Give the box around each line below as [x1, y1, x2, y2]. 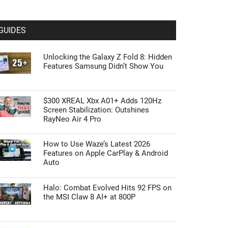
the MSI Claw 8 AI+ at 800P [43, 192, 135, 202]
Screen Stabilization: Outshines [43, 105, 149, 115]
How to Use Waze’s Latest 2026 [43, 139, 150, 149]
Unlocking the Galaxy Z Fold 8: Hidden [43, 52, 172, 62]
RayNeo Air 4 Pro [43, 115, 101, 124]
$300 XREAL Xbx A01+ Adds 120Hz [43, 96, 161, 105]
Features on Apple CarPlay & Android [43, 149, 168, 158]
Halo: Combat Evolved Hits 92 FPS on [43, 183, 172, 192]
